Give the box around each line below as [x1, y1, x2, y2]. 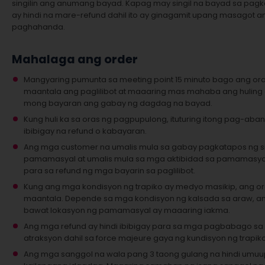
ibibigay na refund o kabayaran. [24, 125, 147, 137]
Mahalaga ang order [12, 51, 138, 67]
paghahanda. [12, 21, 65, 33]
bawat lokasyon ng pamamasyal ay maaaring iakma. [24, 205, 230, 216]
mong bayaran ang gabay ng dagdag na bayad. [24, 98, 212, 109]
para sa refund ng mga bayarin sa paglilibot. [24, 165, 195, 176]
